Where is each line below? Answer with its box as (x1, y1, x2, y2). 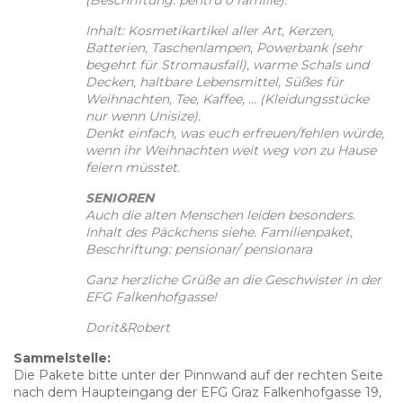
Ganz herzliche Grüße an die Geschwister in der (85, 271, 381, 288)
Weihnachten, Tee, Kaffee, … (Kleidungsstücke (85, 90, 369, 107)
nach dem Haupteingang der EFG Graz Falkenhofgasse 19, (13, 383, 381, 400)
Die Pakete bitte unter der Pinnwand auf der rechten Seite (13, 366, 383, 383)
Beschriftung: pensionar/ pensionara (85, 240, 312, 257)
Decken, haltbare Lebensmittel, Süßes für (85, 73, 344, 90)
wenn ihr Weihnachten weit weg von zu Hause (85, 141, 376, 158)
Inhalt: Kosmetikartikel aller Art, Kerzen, (85, 22, 334, 39)
